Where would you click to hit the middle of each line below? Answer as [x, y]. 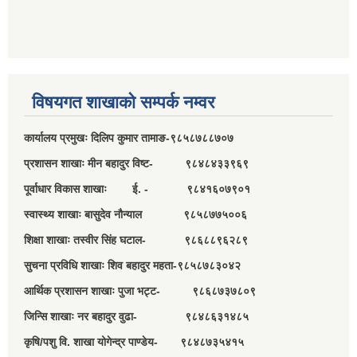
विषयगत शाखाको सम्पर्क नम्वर [124, 102]
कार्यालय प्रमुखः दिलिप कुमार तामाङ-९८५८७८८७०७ [130, 137]
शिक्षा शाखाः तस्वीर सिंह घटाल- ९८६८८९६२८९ [136, 239]
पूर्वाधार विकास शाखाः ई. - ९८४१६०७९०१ [137, 188]
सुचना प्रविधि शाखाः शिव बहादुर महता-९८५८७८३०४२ [132, 265]
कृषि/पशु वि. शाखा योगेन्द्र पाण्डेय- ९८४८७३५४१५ [134, 341]
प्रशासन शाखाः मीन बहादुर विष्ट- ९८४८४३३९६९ [136, 163]
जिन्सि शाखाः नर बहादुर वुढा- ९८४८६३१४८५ [136, 316]
